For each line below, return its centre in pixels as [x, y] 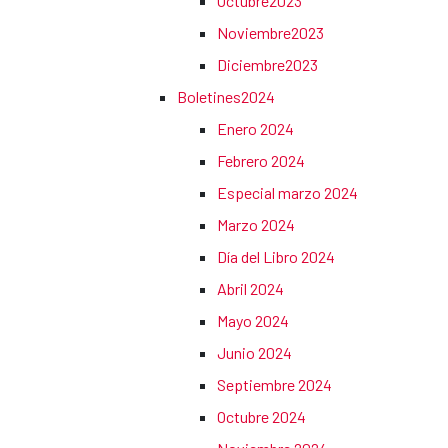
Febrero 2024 [261, 161]
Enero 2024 [255, 129]
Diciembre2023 [267, 65]
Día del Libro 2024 [276, 257]
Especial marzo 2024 [287, 193]
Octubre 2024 [261, 417]
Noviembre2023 [270, 33]
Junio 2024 [254, 353]
